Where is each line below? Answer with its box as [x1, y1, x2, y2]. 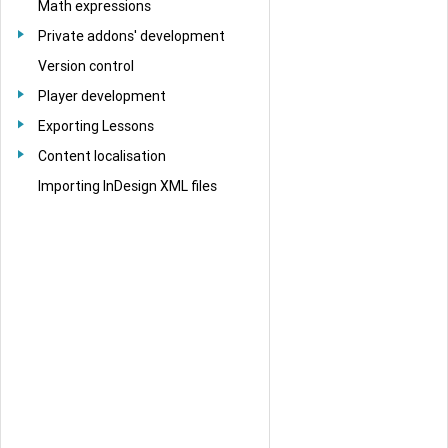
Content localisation [38, 146, 166, 165]
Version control [38, 56, 134, 75]
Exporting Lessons [38, 116, 154, 135]
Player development [38, 86, 166, 105]
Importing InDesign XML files [38, 176, 217, 195]
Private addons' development [38, 26, 225, 45]
